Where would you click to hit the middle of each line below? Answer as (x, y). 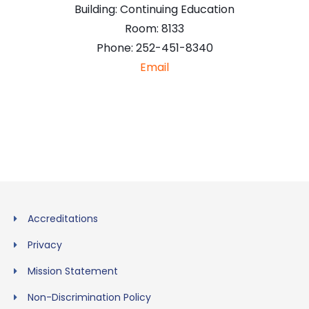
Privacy (45, 245)
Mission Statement (73, 271)
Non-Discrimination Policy (89, 297)
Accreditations (63, 218)
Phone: (116, 48)
